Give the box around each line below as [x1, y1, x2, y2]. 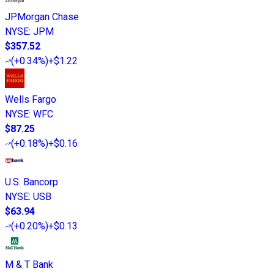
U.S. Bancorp [5, 176, 58, 188]
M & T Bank [5, 259, 53, 271]
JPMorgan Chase [5, 11, 79, 23]
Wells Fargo [5, 94, 56, 106]
